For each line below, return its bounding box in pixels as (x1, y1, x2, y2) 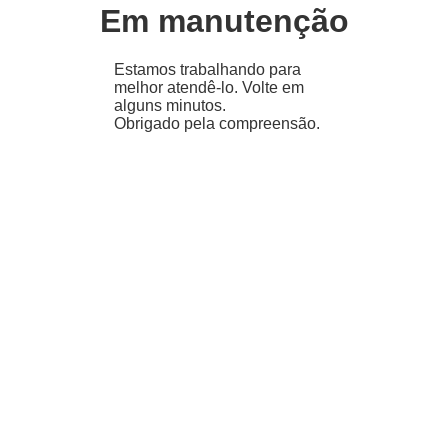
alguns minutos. (113, 97, 226, 115)
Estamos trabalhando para (113, 61, 301, 79)
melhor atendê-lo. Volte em (113, 79, 304, 97)
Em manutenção (99, 3, 349, 39)
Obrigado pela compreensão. (113, 115, 320, 133)
